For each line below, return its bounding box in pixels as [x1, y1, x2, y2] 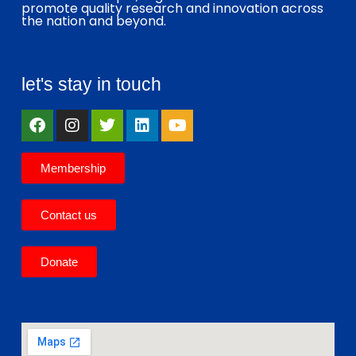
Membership [41, 161, 106, 175]
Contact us [41, 207, 97, 222]
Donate [41, 254, 78, 269]
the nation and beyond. [21, 11, 166, 30]
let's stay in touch [21, 73, 161, 95]
